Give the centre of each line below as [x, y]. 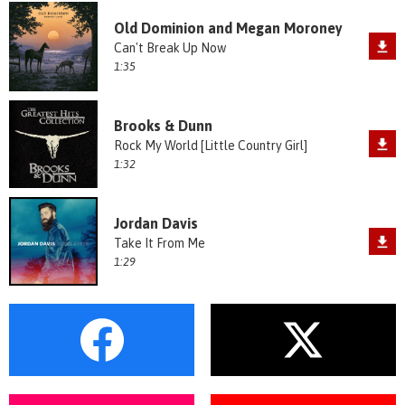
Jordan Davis [155, 223]
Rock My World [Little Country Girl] [210, 146]
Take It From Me [159, 243]
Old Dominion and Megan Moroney [228, 28]
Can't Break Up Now [170, 48]
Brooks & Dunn [163, 126]
